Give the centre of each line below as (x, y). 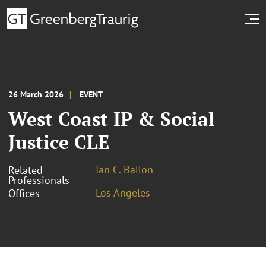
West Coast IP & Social (112, 118)
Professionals (39, 180)
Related (26, 170)
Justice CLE (59, 142)
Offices (24, 193)
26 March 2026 (36, 94)
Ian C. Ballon (124, 169)
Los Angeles (123, 192)
